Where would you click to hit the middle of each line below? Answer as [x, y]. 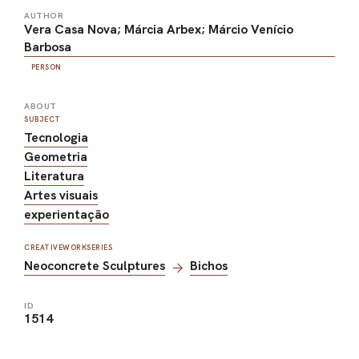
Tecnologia [56, 138]
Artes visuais [61, 196]
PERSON [46, 68]
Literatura [54, 176]
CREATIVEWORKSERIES [68, 248]
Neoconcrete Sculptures [95, 266]
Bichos [209, 266]
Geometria [56, 157]
